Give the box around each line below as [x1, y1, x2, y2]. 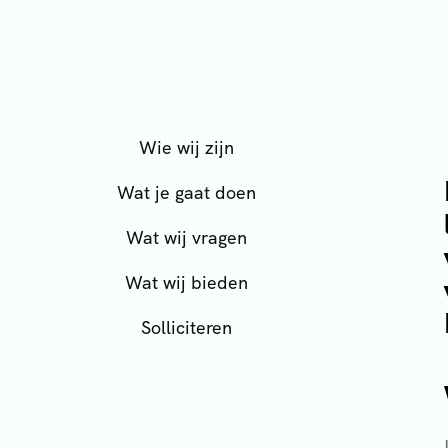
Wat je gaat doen [116, 181, 256, 204]
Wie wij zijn [138, 136, 234, 159]
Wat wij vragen [125, 226, 247, 249]
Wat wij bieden [124, 271, 248, 294]
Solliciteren [140, 316, 232, 339]
